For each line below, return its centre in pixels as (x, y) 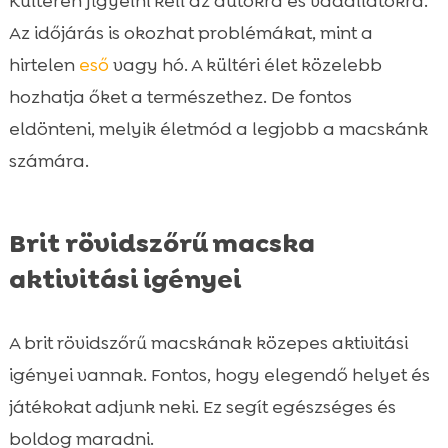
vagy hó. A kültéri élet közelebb (245, 64)
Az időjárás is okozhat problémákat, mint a (190, 32)
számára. (48, 160)
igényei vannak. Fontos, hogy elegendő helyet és (219, 374)
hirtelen (43, 64)
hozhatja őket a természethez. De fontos (180, 96)
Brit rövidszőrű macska (161, 242)
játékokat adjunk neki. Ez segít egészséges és (202, 406)
